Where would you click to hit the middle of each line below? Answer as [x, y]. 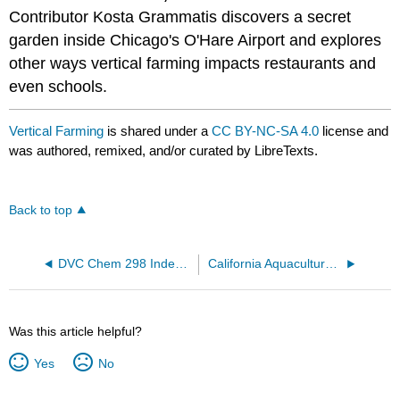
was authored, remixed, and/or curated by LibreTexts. [164, 151]
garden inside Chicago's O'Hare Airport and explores [196, 40]
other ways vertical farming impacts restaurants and [193, 63]
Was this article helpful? [76, 332]
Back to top [41, 211]
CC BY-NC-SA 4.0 [266, 131]
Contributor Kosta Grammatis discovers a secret [180, 17]
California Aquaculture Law [331, 264]
